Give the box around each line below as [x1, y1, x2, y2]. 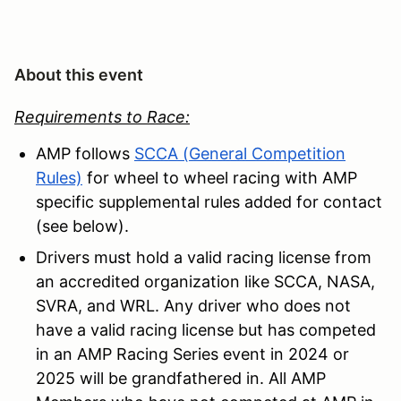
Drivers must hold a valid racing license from [36, 247, 371, 267]
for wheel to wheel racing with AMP [87, 167, 357, 187]
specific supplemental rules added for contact [36, 192, 382, 211]
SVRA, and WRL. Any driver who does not [36, 295, 351, 315]
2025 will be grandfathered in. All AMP [36, 368, 326, 388]
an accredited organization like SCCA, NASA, [36, 271, 375, 291]
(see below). [36, 216, 129, 235]
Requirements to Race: [14, 107, 190, 126]
